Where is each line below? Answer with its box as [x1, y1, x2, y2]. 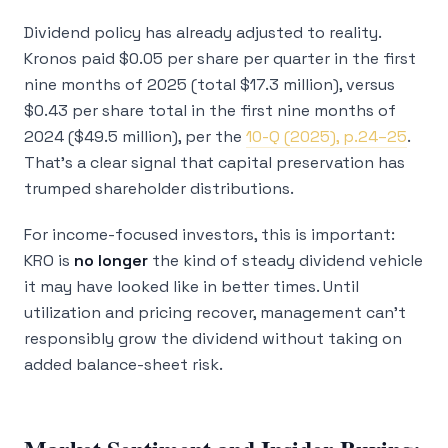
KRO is [24, 250, 74, 271]
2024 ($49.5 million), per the [24, 126, 246, 147]
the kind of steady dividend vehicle [148, 250, 423, 271]
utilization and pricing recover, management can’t [24, 302, 406, 323]
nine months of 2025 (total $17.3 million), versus [24, 74, 395, 95]
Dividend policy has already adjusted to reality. [24, 22, 381, 43]
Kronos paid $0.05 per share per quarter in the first [24, 48, 416, 69]
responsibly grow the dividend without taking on [24, 328, 402, 349]
